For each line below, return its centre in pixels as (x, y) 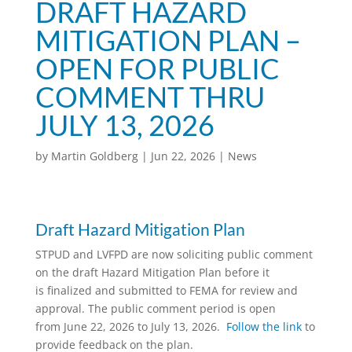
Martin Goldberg (94, 156)
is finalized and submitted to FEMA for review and (166, 290)
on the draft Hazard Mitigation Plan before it (152, 272)
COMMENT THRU (150, 96)
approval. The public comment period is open (155, 308)
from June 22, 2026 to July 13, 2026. (130, 326)
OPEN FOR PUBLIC (157, 68)
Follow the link (264, 326)
